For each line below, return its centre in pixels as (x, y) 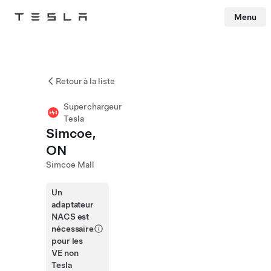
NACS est (70, 217)
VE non (65, 253)
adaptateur (73, 204)
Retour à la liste (85, 81)
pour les (67, 241)
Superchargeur (93, 106)
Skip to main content (36, 33)
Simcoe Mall (70, 165)
